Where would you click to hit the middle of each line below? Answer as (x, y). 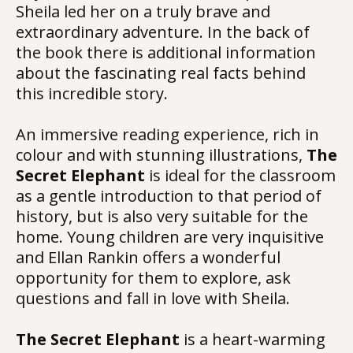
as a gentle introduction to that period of (169, 196)
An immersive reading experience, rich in (167, 134)
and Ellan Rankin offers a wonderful (148, 257)
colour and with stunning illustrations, (161, 155)
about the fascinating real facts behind (161, 73)
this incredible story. (92, 93)
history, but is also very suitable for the (162, 216)
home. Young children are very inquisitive (170, 237)
